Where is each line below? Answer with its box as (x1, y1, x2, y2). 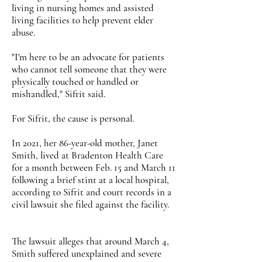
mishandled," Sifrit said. (12, 88, 105, 100)
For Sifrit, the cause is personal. (12, 112, 134, 125)
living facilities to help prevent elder (12, 14, 153, 26)
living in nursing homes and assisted (12, 2, 154, 14)
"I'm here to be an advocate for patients (12, 51, 164, 63)
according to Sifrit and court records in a (12, 186, 171, 198)
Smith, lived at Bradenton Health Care (12, 149, 163, 161)
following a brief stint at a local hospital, (12, 174, 169, 186)
